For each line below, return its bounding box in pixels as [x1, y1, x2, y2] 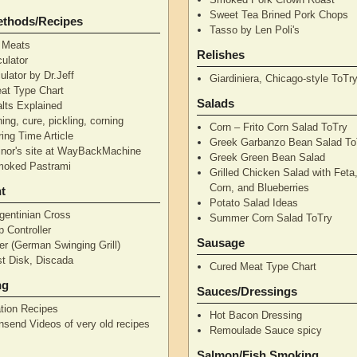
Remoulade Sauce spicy [210, 324, 323, 336]
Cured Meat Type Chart [210, 260, 317, 273]
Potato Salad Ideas [210, 196, 299, 209]
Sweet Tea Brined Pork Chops [210, 8, 349, 21]
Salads [197, 96, 235, 110]
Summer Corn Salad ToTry [210, 211, 333, 224]
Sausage [197, 235, 245, 249]
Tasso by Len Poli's [210, 23, 300, 36]
